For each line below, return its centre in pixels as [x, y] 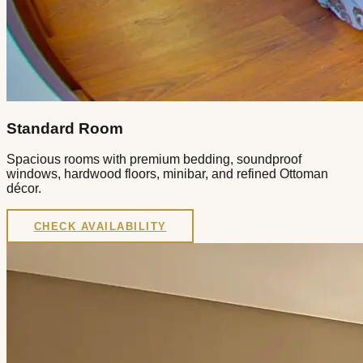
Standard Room [65, 128]
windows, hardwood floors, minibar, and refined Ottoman [167, 174]
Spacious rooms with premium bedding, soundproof [154, 160]
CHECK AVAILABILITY [100, 226]
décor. [24, 189]
